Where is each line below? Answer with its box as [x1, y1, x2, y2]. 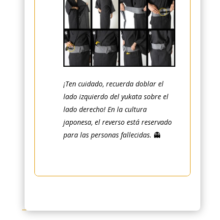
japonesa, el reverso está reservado [63, 117, 172, 127]
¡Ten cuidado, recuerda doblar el [63, 79, 164, 89]
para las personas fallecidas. [63, 130, 154, 140]
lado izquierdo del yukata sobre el [63, 92, 168, 102]
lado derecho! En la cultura [63, 105, 147, 114]
